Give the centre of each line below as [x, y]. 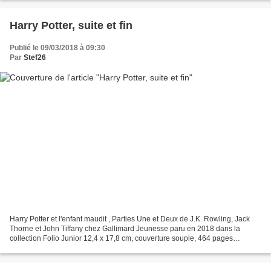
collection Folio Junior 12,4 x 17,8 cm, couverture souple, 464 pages [121, 239]
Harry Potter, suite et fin [71, 25]
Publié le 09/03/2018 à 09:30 [57, 47]
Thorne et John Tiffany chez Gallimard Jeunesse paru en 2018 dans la [125, 229]
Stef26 [35, 57]
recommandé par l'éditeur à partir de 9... [75, 248]
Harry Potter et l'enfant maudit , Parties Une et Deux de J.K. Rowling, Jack [130, 219]
